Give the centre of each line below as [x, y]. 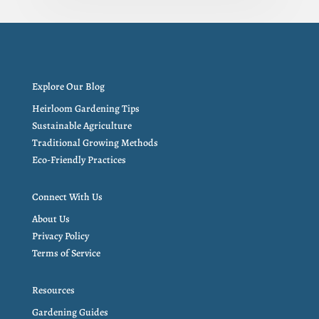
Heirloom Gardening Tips [85, 108]
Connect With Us [67, 197]
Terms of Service [66, 253]
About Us [51, 219]
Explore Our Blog [68, 86]
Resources [53, 290]
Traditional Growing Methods [95, 142]
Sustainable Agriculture [82, 125]
